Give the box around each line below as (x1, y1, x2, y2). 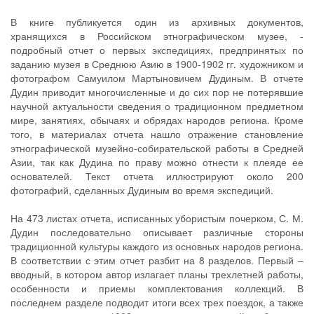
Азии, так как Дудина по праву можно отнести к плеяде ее (11, 155, 303, 169)
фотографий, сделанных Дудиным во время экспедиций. (11, 183, 273, 197)
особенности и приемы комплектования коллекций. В (11, 281, 303, 295)
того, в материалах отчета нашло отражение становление (11, 127, 303, 141)
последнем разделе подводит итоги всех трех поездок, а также (11, 295, 303, 309)
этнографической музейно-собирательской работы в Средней (11, 141, 303, 155)
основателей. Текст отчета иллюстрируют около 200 (11, 169, 303, 183)
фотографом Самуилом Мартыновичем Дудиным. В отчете (11, 71, 303, 85)
